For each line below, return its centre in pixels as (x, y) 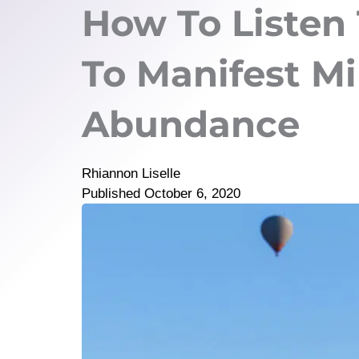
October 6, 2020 (192, 194)
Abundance (191, 124)
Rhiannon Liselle (131, 173)
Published (111, 194)
